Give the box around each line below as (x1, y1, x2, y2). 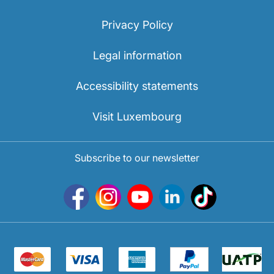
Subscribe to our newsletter (75, 152, 199, 164)
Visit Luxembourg (92, 110, 182, 123)
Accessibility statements (76, 80, 198, 92)
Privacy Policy (101, 18, 173, 31)
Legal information (92, 49, 182, 62)
